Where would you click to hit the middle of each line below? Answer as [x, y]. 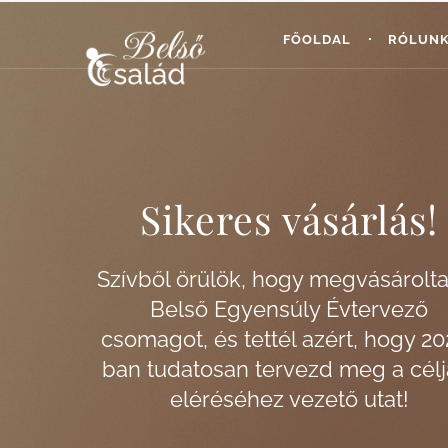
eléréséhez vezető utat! [289, 399]
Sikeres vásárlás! [289, 219]
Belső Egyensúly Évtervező [289, 309]
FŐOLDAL [317, 39]
